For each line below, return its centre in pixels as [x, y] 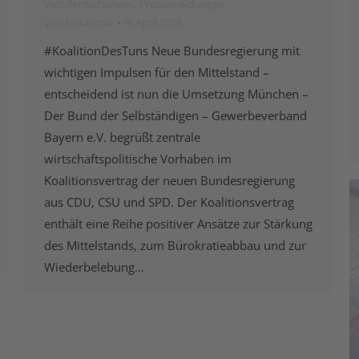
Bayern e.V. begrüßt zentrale [122, 137]
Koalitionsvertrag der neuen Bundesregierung [169, 181]
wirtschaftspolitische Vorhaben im [138, 159]
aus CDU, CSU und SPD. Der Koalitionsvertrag [169, 202]
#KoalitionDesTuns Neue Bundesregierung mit [172, 51]
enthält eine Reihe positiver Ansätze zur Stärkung [178, 224]
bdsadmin [89, 23]
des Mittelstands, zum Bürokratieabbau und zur [175, 246]
